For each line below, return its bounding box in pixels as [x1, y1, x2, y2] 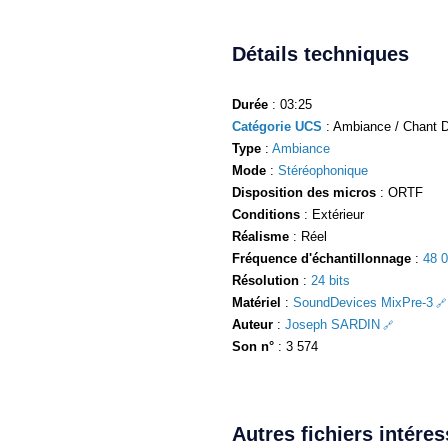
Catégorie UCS [232, 118, 322, 134]
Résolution [232, 272, 299, 288]
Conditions [232, 206, 300, 222]
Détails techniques [232, 42, 409, 65]
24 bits [311, 272, 350, 288]
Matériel [232, 294, 281, 310]
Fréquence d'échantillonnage [232, 250, 411, 266]
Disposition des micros [232, 184, 376, 200]
